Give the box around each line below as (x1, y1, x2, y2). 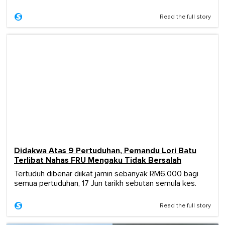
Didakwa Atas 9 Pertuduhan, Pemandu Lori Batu (14, 145, 196, 156)
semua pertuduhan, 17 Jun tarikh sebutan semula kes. (14, 179, 196, 187)
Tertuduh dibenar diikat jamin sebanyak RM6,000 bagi (14, 169, 198, 178)
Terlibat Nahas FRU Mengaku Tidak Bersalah (14, 155, 181, 165)
